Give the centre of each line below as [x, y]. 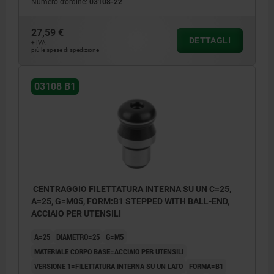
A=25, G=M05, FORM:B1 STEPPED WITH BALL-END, [130, 202]
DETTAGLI [209, 41]
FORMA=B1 [206, 266]
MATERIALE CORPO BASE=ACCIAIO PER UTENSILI [109, 252]
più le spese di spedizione [65, 50]
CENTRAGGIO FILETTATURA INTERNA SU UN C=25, [131, 189]
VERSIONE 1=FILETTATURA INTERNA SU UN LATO [109, 266]
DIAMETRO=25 [78, 237]
